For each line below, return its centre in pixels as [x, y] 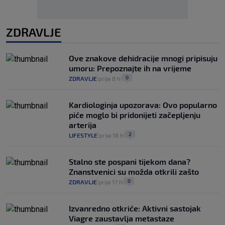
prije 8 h [109, 78]
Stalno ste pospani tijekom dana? [130, 161]
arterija [83, 125]
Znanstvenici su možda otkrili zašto [134, 172]
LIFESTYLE [83, 135]
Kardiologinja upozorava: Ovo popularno [143, 105]
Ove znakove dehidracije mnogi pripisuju [143, 58]
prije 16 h [111, 135]
